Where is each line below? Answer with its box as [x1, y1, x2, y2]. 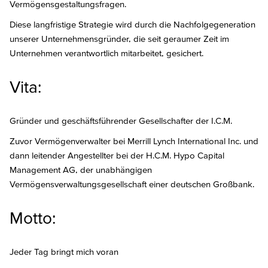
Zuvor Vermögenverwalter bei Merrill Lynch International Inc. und [10, 136, 258, 147]
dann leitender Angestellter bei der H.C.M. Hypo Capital [10, 150, 224, 161]
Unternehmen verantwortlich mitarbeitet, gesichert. [10, 48, 203, 59]
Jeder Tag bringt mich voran [10, 246, 118, 257]
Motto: [10, 208, 56, 228]
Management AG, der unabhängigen [10, 165, 152, 175]
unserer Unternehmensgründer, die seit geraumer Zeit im [10, 33, 229, 44]
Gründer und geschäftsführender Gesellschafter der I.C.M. [10, 115, 232, 126]
